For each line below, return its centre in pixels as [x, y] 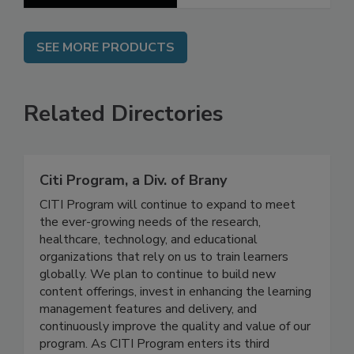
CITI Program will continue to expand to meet [168, 238]
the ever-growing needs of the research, [150, 256]
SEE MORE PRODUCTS [105, 81]
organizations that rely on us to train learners [164, 290]
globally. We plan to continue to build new [158, 308]
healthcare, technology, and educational [149, 273]
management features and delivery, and [148, 343]
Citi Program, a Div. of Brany [133, 214]
